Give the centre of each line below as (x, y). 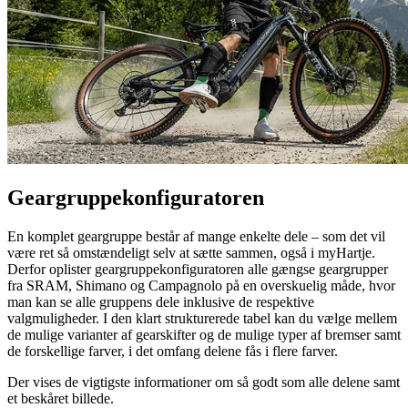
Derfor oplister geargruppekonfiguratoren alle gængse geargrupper (198, 270)
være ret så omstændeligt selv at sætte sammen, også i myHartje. (191, 253)
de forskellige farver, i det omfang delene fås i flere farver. (173, 352)
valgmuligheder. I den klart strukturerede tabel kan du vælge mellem (202, 319)
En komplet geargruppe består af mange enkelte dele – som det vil (196, 237)
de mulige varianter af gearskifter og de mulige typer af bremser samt (204, 335)
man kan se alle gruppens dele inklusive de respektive (161, 302)
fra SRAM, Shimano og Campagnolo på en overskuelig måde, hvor (201, 286)
